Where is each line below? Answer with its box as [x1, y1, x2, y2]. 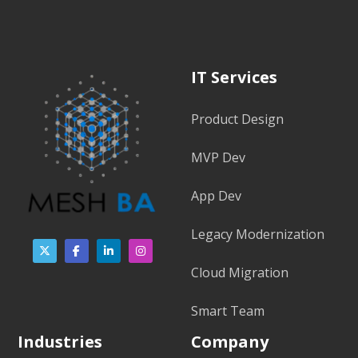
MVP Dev [191, 149, 245, 166]
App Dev [191, 187, 241, 205]
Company [191, 331, 268, 352]
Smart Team [191, 302, 265, 320]
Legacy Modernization [191, 225, 324, 243]
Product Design [191, 110, 284, 128]
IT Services [191, 66, 277, 88]
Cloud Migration [191, 264, 288, 281]
